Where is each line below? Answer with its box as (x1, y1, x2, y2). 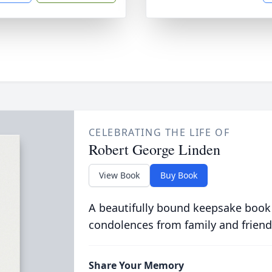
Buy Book (160, 169, 197, 181)
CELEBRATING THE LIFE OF (88, 126, 230, 139)
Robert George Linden (88, 140, 220, 159)
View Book (98, 169, 140, 181)
